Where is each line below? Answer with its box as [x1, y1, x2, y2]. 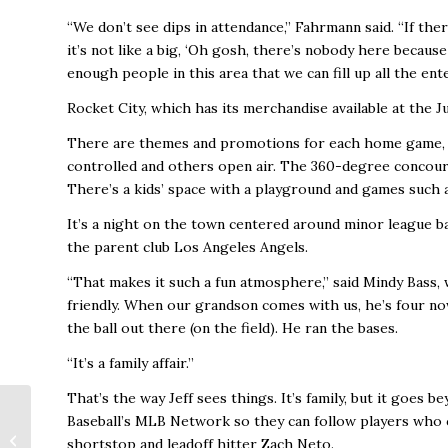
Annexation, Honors [35, 423, 160, 440]
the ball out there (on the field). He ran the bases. [67, 318, 402, 337]
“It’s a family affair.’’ [67, 353, 194, 372]
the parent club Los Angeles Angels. [67, 237, 308, 256]
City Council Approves [35, 402, 172, 419]
